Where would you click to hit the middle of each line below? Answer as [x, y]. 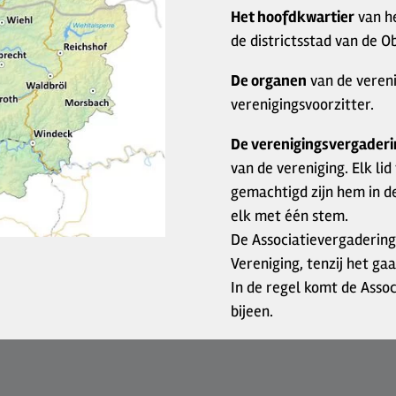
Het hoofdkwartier [293, 17]
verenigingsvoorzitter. [302, 104]
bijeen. [252, 311]
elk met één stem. [289, 216]
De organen [269, 80]
